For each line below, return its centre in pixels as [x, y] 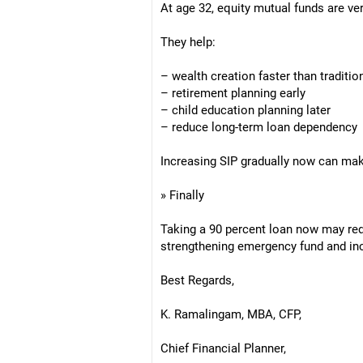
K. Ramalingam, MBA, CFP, [231, 314]
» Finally [182, 195]
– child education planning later [246, 110]
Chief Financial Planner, [223, 348]
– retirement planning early [233, 93]
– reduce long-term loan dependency [259, 127]
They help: [188, 42]
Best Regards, [197, 280]
